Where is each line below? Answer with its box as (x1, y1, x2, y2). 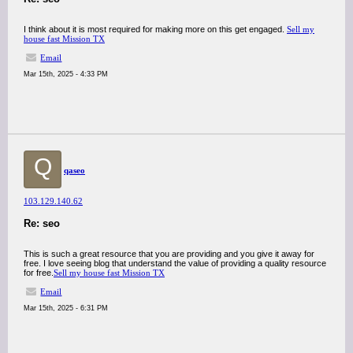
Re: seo (24, 217, 60, 229)
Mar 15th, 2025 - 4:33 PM (24, 70, 108, 78)
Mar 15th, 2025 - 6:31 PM (24, 304, 108, 312)
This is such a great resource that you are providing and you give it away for (24, 249, 314, 258)
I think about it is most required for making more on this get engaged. (24, 24, 287, 34)
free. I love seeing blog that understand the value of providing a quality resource (24, 258, 326, 268)
